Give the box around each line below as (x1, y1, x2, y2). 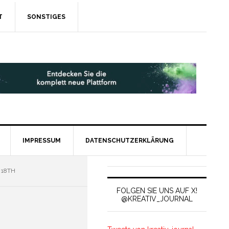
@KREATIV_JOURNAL (121, 195, 193, 203)
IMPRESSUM (22, 137, 61, 144)
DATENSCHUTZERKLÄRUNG (85, 137, 174, 144)
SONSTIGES (27, 13, 65, 20)
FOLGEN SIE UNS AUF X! (117, 187, 198, 195)
